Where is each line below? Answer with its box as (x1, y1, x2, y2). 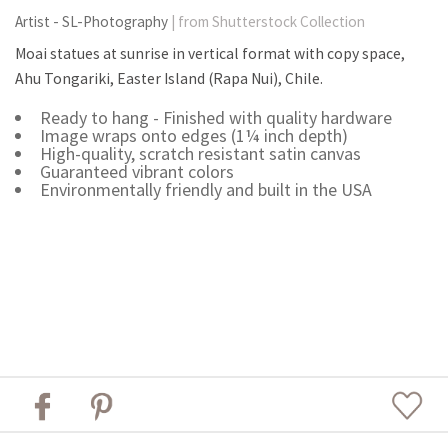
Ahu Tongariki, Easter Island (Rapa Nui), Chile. (15, 69, 323, 89)
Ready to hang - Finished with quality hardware (39, 106, 392, 130)
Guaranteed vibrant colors (39, 160, 234, 184)
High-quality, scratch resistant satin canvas (39, 142, 361, 166)
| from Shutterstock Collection (171, 12, 365, 32)
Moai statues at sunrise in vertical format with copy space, (15, 44, 405, 64)
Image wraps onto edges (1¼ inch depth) (39, 124, 348, 148)
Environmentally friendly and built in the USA (39, 178, 372, 202)
